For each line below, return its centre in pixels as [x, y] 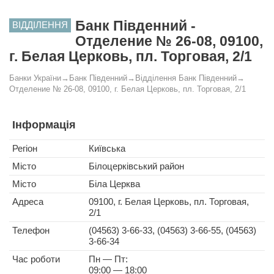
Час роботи [36, 259]
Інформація [44, 125]
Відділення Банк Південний [186, 78]
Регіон [25, 148]
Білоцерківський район [136, 166]
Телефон [31, 230]
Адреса [28, 202]
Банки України [35, 78]
